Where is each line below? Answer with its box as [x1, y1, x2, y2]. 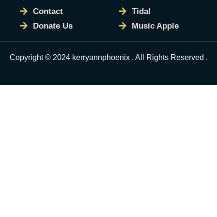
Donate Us [32, 21, 73, 31]
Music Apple [131, 21, 179, 31]
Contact [32, 6, 63, 16]
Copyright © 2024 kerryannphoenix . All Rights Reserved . [9, 53, 208, 62]
